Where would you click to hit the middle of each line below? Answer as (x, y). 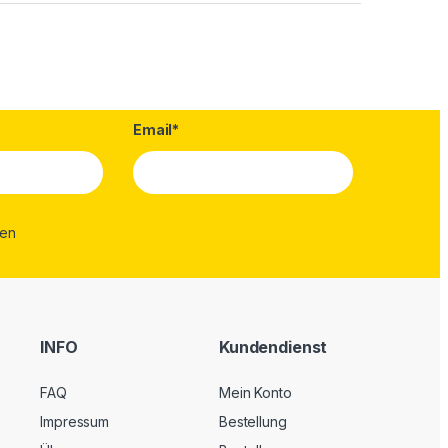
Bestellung (252, 421)
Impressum (75, 421)
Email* (156, 129)
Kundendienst (273, 346)
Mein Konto (255, 393)
